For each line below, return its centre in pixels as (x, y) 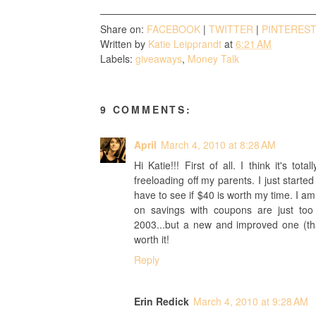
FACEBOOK (174, 29)
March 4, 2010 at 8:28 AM (218, 145)
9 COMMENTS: (146, 109)
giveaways (159, 58)
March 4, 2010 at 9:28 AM (251, 301)
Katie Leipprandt (185, 43)
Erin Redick (162, 301)
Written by (124, 43)
